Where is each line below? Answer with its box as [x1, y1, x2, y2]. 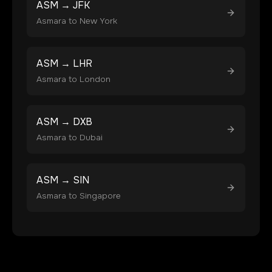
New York [80, 16, 117, 26]
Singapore [80, 191, 121, 201]
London [80, 74, 110, 84]
